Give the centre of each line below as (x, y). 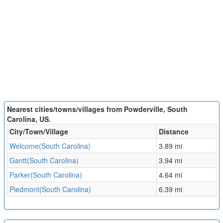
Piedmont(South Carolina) (50, 189)
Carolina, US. (29, 119)
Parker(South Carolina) (46, 175)
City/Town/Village (39, 132)
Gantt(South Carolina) (44, 161)
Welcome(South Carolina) (50, 146)
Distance (173, 132)
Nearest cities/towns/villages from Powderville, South (97, 109)
